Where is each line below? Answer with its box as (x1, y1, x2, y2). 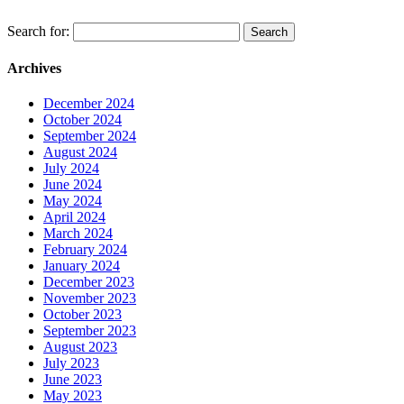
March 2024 (43, 225, 113, 242)
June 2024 (43, 177, 102, 193)
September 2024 (43, 128, 136, 144)
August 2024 (43, 144, 117, 161)
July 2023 (43, 355, 99, 372)
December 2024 (43, 96, 134, 112)
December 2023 (43, 274, 134, 290)
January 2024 (43, 258, 120, 274)
